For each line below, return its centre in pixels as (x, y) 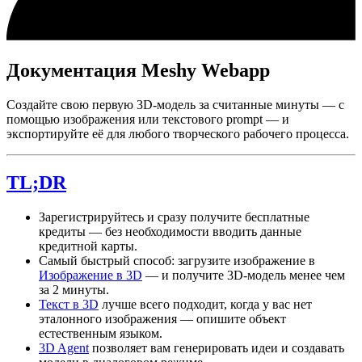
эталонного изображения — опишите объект (162, 318)
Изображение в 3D (90, 275)
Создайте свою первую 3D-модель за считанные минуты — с (175, 104)
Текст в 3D (69, 304)
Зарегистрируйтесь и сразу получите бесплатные (174, 217)
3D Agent (64, 347)
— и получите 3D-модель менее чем (244, 275)
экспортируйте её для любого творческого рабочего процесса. (178, 133)
